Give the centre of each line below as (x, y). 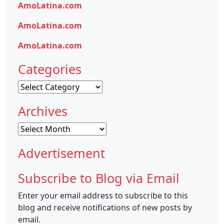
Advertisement (61, 153)
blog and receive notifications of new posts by (105, 207)
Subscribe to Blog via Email (99, 178)
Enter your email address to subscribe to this (103, 195)
